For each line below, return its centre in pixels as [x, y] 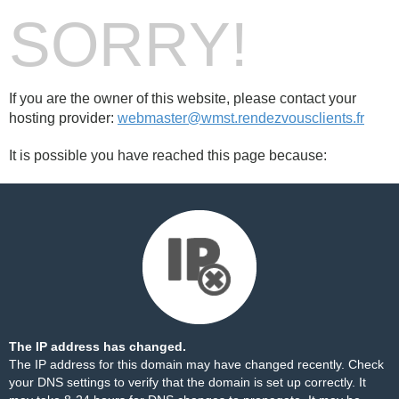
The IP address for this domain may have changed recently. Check [196, 364]
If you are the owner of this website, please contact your [183, 98]
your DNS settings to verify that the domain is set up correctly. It [187, 382]
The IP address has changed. [98, 346]
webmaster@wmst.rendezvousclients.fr [241, 118]
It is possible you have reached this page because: [168, 155]
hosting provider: [63, 118]
